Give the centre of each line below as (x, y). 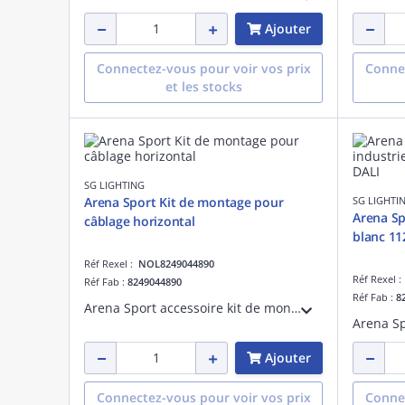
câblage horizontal (140, 221)
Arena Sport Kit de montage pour (184, 202)
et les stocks (203, 86)
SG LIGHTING (114, 184)
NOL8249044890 (176, 263)
